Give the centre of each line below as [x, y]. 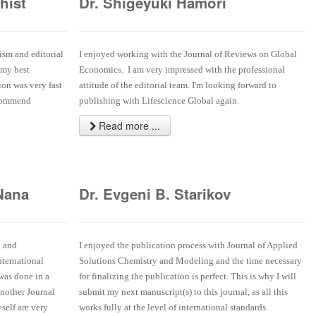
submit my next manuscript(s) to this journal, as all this [183, 292]
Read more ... [128, 126]
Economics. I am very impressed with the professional [182, 70]
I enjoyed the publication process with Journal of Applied [188, 245]
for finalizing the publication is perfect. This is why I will [187, 276]
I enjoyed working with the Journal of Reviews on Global [188, 54]
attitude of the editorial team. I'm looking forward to [177, 85]
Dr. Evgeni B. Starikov [154, 194]
